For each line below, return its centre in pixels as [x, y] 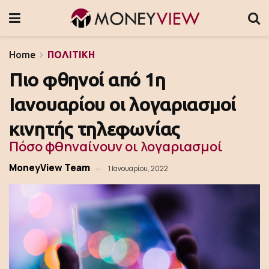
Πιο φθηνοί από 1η [87, 79]
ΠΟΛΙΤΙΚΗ [71, 55]
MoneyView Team [50, 168]
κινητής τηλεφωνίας [95, 128]
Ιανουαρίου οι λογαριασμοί [122, 104]
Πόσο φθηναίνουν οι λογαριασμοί [116, 147]
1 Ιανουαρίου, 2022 [138, 168]
